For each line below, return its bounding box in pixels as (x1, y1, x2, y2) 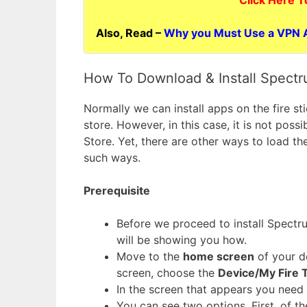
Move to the (116, 249, 183, 263)
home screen (183, 249, 254, 263)
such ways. (84, 150, 140, 164)
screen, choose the (116, 265, 218, 280)
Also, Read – (96, 25, 161, 40)
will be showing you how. (116, 232, 247, 247)
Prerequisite (84, 183, 150, 197)
